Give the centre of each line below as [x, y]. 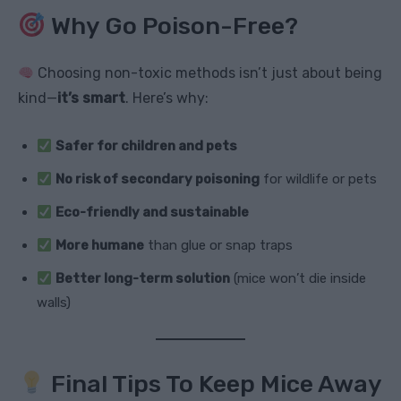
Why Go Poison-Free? [171, 26]
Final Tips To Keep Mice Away [213, 384]
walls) [54, 303]
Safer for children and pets [147, 146]
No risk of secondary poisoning [158, 179]
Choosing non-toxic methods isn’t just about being [209, 73]
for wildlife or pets [319, 179]
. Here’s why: [167, 98]
